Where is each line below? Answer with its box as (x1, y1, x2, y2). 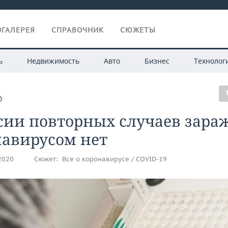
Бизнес (144, 56, 169, 66)
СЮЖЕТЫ (120, 25, 156, 35)
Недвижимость (26, 56, 79, 66)
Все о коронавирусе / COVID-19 (62, 155, 167, 163)
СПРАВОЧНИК (51, 25, 104, 35)
